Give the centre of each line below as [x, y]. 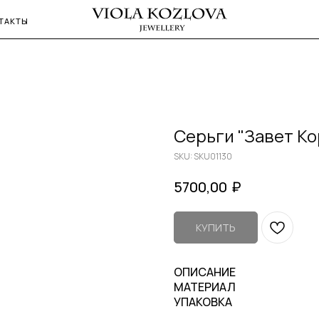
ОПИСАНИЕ [205, 272]
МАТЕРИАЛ [205, 287]
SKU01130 [213, 156]
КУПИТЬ [216, 227]
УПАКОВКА [203, 302]
